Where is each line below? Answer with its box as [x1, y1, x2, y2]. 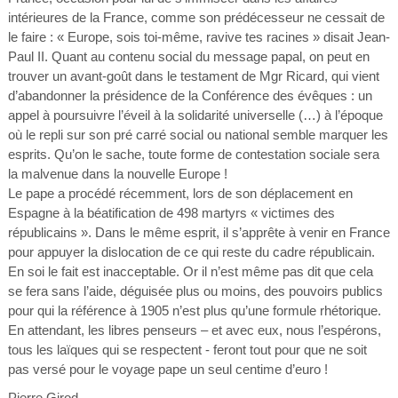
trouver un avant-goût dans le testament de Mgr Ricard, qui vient [7, 68, 379, 84]
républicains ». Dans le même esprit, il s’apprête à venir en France [7, 225, 390, 240]
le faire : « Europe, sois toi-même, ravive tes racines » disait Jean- [7, 29, 390, 44]
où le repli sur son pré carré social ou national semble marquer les [7, 127, 388, 142]
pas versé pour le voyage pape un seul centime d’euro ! [7, 362, 328, 377]
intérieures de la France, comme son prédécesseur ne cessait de [7, 10, 385, 25]
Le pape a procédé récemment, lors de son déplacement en [7, 186, 353, 201]
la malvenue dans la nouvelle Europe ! [7, 166, 227, 181]
